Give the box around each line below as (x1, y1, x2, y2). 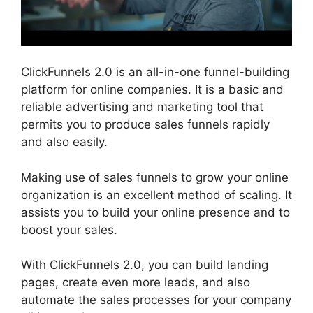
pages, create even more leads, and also (21, 275, 250, 290)
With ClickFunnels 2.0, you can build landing (21, 258, 268, 272)
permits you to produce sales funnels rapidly (21, 117, 270, 132)
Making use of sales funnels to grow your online (21, 170, 289, 184)
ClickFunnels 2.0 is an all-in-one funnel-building (21, 65, 289, 80)
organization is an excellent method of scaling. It (21, 187, 292, 202)
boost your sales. (21, 222, 117, 237)
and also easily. (21, 135, 108, 150)
